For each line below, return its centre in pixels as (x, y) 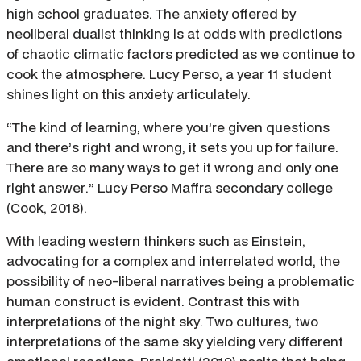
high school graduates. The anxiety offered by (151, 13)
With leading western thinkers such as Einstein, (156, 240)
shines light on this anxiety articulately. (129, 93)
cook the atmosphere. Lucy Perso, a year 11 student (169, 73)
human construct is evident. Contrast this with (153, 301)
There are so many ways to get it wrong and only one (172, 167)
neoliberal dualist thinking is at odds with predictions (174, 33)
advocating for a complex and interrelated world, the (173, 260)
